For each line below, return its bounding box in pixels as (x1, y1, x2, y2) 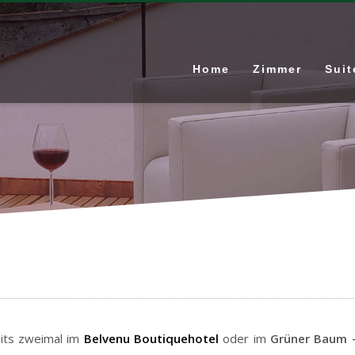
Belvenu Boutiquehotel (83, 330, 219, 346)
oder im (219, 330, 271, 346)
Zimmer (253, 63, 302, 75)
